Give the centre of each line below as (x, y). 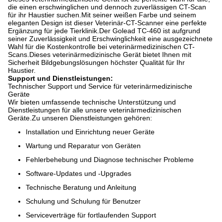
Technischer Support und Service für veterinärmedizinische (100, 86)
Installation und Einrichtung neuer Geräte (90, 132)
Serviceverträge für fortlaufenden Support (91, 215)
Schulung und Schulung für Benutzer (83, 201)
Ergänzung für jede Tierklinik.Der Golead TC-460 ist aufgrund (104, 31)
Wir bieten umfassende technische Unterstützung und (92, 102)
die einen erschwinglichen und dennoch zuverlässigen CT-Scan (107, 7)
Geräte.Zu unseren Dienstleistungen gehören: (80, 118)
